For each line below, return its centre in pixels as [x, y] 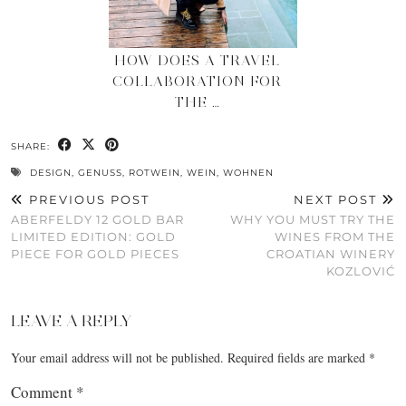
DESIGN [51, 172]
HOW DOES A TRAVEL [198, 60]
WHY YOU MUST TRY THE [313, 219]
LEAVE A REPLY [71, 320]
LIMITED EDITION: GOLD [93, 236]
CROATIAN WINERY [331, 253]
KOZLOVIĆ [361, 271]
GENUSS [100, 172]
